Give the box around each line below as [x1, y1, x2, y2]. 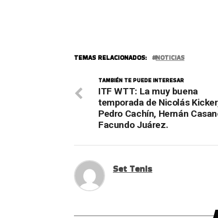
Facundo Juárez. [98, 119, 168, 130]
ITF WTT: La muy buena [98, 85, 198, 97]
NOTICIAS [156, 53, 184, 62]
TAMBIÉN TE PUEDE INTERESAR [98, 76, 184, 84]
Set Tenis [113, 163, 152, 175]
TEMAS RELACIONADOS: [74, 53, 147, 62]
